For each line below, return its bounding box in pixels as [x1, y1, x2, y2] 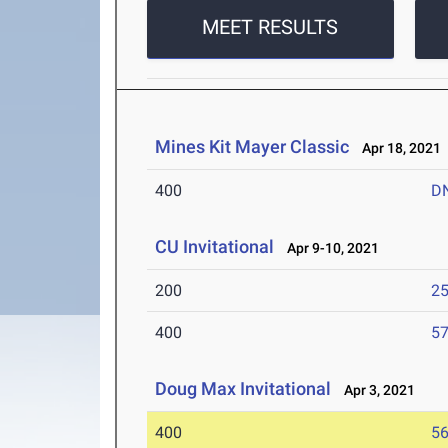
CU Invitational [155, 236, 279, 258]
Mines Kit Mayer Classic [155, 136, 350, 158]
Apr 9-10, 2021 [278, 240, 380, 257]
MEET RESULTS [202, 15, 339, 40]
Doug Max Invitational [155, 378, 332, 400]
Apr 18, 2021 [353, 140, 442, 157]
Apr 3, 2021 [335, 382, 416, 399]
